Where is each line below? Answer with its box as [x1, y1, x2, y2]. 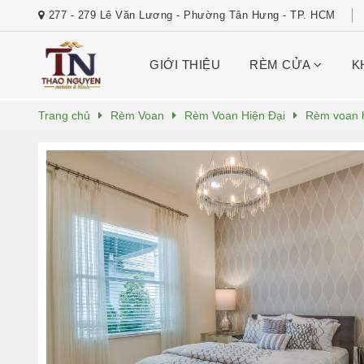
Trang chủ [38, 109, 90, 122]
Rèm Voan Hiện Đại [184, 109, 285, 122]
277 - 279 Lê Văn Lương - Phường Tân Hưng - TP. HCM [48, 9, 336, 21]
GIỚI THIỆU [149, 58, 221, 71]
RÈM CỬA [249, 58, 314, 71]
